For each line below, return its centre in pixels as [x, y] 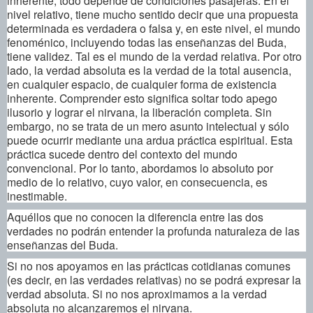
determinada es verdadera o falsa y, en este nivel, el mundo [154, 28]
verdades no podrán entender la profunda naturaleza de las [153, 230]
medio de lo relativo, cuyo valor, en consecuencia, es [137, 181]
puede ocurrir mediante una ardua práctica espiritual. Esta [150, 139]
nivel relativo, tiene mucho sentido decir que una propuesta [153, 14]
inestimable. [37, 195]
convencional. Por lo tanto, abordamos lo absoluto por [140, 167]
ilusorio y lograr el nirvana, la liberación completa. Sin [139, 111]
